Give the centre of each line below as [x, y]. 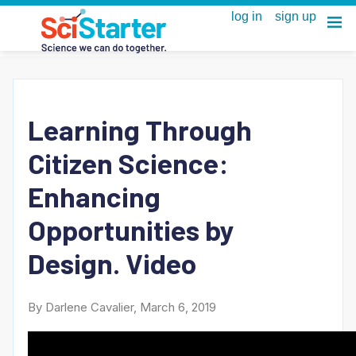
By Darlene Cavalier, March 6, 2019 [122, 308]
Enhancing [94, 196]
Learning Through [140, 129]
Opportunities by [131, 229]
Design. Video [112, 263]
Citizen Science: [128, 163]
